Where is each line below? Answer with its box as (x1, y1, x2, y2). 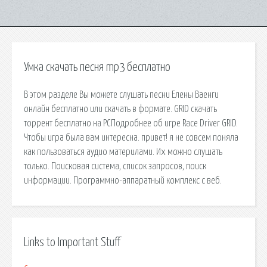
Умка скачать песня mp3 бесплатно (24, 61, 170, 73)
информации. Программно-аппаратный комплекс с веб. (24, 175, 222, 185)
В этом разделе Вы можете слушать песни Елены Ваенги (24, 89, 219, 100)
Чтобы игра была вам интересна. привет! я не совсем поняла (24, 132, 238, 142)
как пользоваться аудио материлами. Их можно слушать (24, 147, 222, 157)
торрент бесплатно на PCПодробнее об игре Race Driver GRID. (24, 118, 238, 128)
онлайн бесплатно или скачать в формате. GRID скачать (24, 104, 217, 114)
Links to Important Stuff (24, 236, 120, 249)
